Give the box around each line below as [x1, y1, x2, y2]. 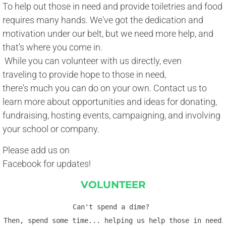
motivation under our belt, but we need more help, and [3, 28, 215, 39]
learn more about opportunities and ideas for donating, [3, 96, 219, 107]
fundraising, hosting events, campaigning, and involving [3, 110, 222, 121]
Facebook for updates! [3, 158, 91, 169]
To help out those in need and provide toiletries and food [3, 1, 222, 12]
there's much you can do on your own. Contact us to [3, 83, 209, 94]
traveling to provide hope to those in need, [3, 69, 168, 80]
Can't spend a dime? [73, 203, 153, 211]
